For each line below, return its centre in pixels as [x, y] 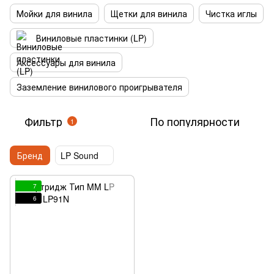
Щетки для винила [149, 13]
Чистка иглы [231, 13]
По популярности [195, 121]
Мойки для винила [54, 13]
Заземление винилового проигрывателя [99, 87]
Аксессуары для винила [66, 62]
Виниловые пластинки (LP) [91, 38]
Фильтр [43, 121]
